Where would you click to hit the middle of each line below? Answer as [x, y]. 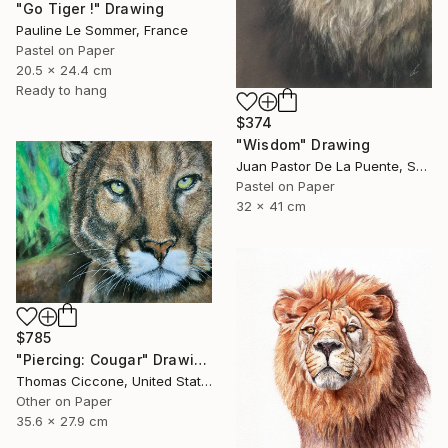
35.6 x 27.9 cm [62, 421]
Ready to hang [61, 90]
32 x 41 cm [271, 206]
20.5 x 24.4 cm [64, 70]
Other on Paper [64, 401]
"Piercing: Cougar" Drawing [200, 360]
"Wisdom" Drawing [303, 145]
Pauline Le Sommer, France [102, 30]
